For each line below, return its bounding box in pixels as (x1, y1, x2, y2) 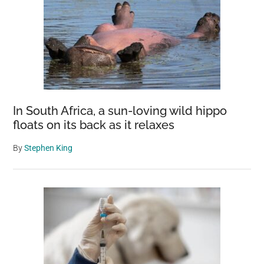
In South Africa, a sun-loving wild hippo (13, 104, 227, 118)
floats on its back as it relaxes (13, 118, 175, 133)
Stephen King (24, 143, 73, 153)
